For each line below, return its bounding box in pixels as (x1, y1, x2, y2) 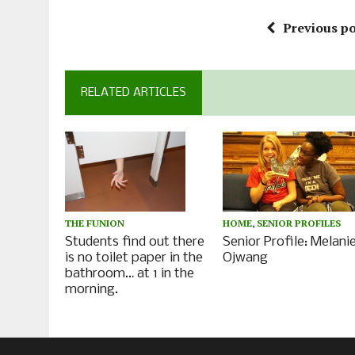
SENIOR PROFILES (257, 216, 342, 229)
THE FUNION (65, 217, 124, 230)
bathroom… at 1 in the (65, 266, 194, 282)
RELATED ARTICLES (81, 86, 186, 100)
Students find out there (65, 235, 204, 250)
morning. (65, 282, 118, 298)
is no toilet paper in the (65, 250, 203, 266)
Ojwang (223, 250, 269, 265)
